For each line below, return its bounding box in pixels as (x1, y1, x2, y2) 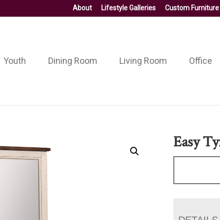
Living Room (119, 55, 167, 66)
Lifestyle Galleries (101, 4, 156, 12)
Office (189, 55, 212, 66)
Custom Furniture (165, 4, 219, 12)
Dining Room (48, 55, 97, 66)
